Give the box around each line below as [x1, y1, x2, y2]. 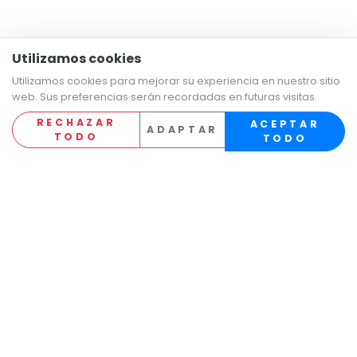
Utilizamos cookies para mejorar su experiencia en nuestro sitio [12, 74, 340, 88]
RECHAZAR [36, 116, 116, 129]
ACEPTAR [249, 117, 320, 131]
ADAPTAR [147, 123, 219, 136]
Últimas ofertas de [12, 303, 253, 339]
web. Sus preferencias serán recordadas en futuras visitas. [12, 90, 317, 104]
